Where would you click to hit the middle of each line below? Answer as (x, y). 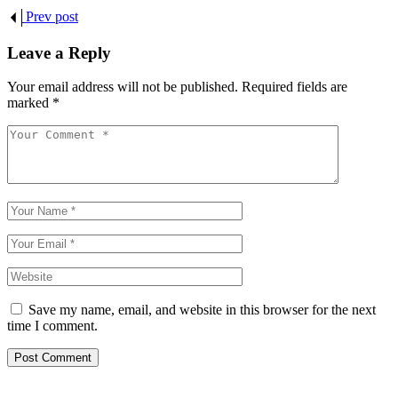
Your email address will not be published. (123, 87)
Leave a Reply (59, 52)
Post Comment (53, 358)
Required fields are (295, 87)
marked (30, 103)
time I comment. (52, 326)
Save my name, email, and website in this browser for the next (202, 310)
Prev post (52, 16)
